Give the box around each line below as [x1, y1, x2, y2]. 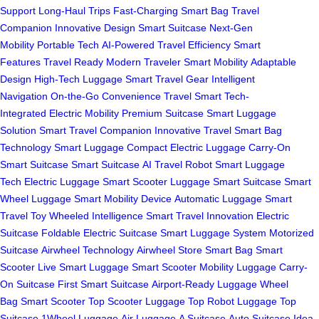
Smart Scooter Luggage [103, 176, 210, 188]
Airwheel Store [137, 244, 202, 256]
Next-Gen [209, 22, 253, 34]
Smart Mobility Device [74, 193, 172, 205]
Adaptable [251, 56, 296, 68]
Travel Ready [43, 56, 103, 68]
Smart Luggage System [160, 227, 266, 239]
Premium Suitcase [122, 108, 204, 120]
